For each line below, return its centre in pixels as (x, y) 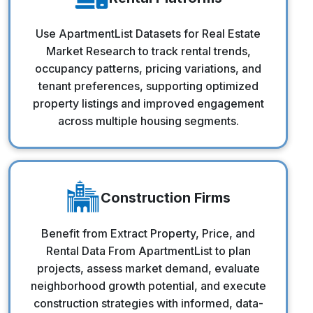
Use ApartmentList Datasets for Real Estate (148, 33)
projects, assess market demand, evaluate (148, 268)
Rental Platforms (166, 19)
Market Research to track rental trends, (148, 51)
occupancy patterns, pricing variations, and (148, 68)
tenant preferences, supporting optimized (148, 86)
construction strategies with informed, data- (148, 303)
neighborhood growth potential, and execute (148, 285)
